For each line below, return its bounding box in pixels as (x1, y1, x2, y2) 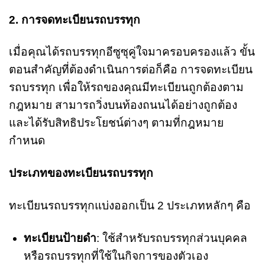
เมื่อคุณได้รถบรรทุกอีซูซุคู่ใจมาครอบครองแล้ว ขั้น (9, 46, 255, 59)
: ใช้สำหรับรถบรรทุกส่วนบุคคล (96, 232, 247, 245)
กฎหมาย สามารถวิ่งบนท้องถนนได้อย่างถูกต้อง (9, 99, 237, 112)
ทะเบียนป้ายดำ (23, 232, 96, 245)
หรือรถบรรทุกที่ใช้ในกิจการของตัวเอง (23, 250, 208, 263)
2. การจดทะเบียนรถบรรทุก (9, 13, 140, 26)
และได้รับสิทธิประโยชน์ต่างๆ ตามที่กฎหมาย (9, 117, 224, 130)
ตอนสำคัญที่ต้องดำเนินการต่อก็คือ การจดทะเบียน (9, 63, 253, 76)
